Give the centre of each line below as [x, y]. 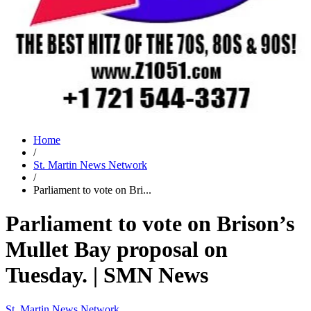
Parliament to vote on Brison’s [150, 224]
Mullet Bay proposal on [117, 250]
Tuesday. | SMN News [107, 275]
